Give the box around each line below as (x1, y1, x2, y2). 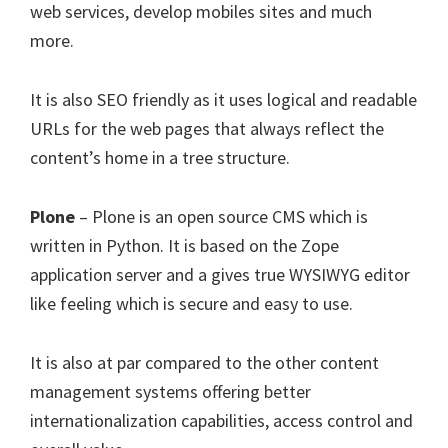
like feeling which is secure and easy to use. (30, 292, 353, 315)
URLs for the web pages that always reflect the (30, 117, 384, 140)
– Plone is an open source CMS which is (75, 205, 368, 228)
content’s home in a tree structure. (30, 146, 290, 169)
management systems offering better (30, 380, 311, 403)
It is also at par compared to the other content (30, 351, 379, 374)
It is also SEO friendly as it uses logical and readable (30, 88, 417, 111)
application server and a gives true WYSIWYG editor (30, 263, 410, 286)
